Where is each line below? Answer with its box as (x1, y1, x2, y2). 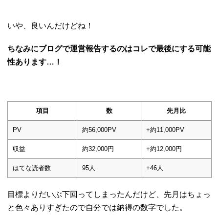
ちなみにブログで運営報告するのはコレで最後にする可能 (7, 44, 211, 53)
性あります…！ (7, 57, 62, 66)
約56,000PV (82, 126, 116, 133)
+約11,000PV (146, 126, 184, 133)
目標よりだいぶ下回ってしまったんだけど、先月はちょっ (7, 190, 211, 198)
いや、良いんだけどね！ (7, 21, 93, 30)
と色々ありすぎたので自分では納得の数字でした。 (7, 203, 187, 212)
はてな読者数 (13, 164, 51, 172)
